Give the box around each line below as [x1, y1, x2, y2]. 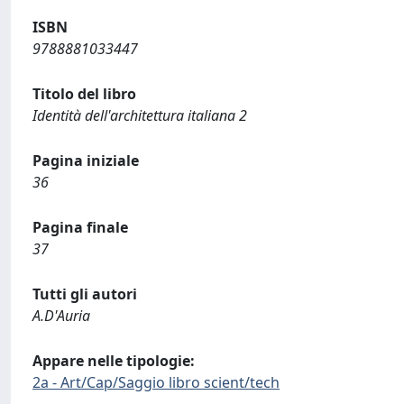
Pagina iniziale [32, 151, 139, 170]
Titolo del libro [32, 84, 136, 104]
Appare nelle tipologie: [32, 351, 195, 371]
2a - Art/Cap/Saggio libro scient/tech [32, 372, 280, 392]
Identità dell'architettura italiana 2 [32, 106, 247, 125]
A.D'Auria [32, 306, 90, 326]
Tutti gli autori [32, 284, 137, 304]
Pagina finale [32, 217, 128, 237]
